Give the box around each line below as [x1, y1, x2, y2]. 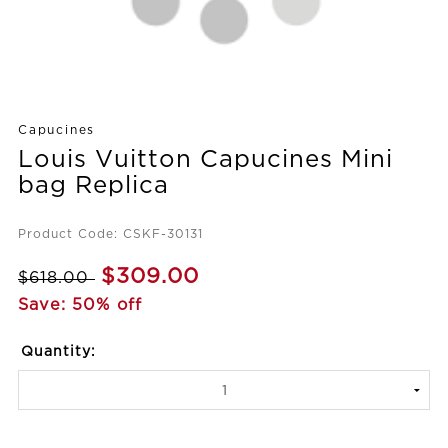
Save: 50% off [18, 297, 142, 313]
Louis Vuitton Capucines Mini [18, 148, 393, 171]
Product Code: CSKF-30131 [18, 228, 203, 240]
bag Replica [18, 174, 169, 197]
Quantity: [20, 345, 96, 359]
